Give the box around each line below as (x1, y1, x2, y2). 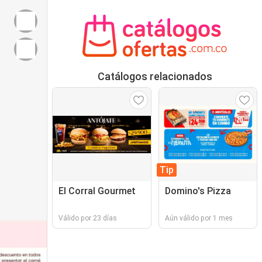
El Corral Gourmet (58, 185, 136, 196)
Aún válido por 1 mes (164, 214, 233, 222)
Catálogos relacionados (97, 70, 212, 82)
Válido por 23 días (58, 214, 117, 222)
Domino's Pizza (164, 185, 231, 196)
